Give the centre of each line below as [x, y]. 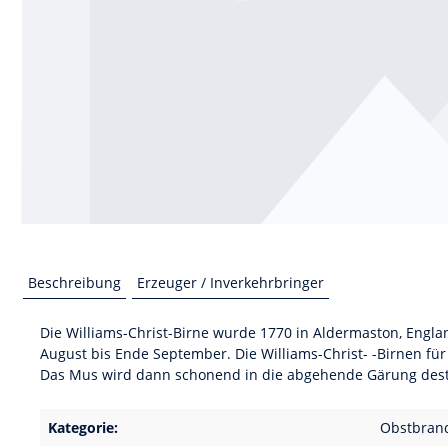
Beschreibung [74, 282]
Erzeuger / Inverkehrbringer [230, 282]
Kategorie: [83, 427]
